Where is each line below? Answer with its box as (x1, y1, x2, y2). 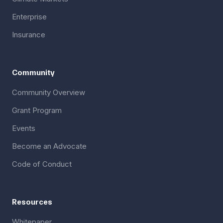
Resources (12, 197, 52, 207)
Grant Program (12, 105, 62, 115)
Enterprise (12, 11, 47, 21)
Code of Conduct (12, 159, 72, 169)
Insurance (12, 29, 45, 39)
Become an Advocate (12, 141, 87, 151)
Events (12, 123, 35, 133)
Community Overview (12, 87, 85, 97)
